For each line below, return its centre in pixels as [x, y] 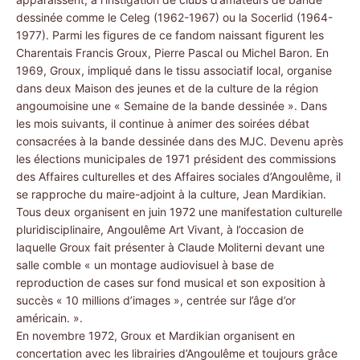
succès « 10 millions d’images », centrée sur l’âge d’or [156, 300]
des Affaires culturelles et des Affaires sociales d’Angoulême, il [178, 176]
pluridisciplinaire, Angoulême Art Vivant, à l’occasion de [160, 229]
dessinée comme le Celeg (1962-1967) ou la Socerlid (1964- [174, 17]
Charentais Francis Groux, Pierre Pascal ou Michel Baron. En [172, 53]
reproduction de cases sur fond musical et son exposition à [171, 282]
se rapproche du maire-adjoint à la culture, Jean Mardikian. [171, 194]
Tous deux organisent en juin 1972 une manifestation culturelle [179, 212]
